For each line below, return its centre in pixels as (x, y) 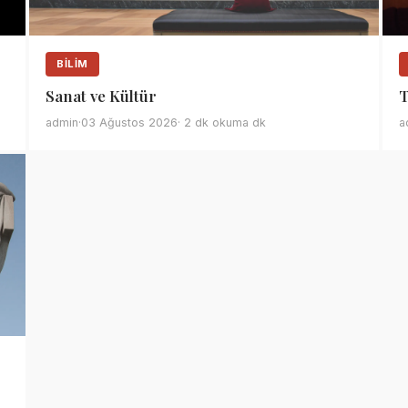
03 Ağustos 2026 (129, 122)
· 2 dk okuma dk (222, 122)
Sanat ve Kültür (101, 96)
